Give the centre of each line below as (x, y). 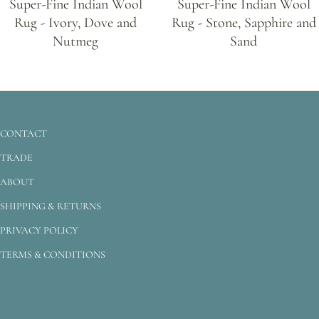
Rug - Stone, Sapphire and (244, 22)
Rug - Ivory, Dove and (75, 22)
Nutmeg (75, 41)
